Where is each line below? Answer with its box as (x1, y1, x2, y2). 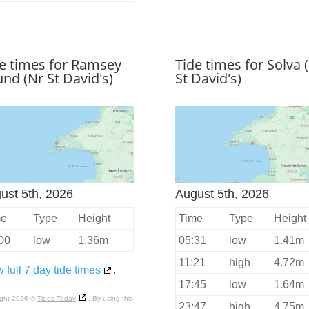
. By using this (88, 295, 133, 303)
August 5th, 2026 (175, 187, 269, 201)
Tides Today (37, 295, 76, 303)
